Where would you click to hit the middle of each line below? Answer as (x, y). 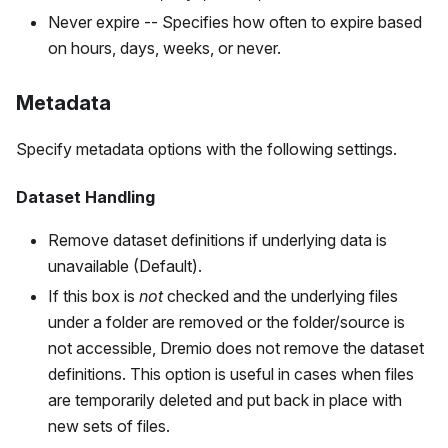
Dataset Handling (85, 197)
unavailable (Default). (125, 266)
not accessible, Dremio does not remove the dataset (236, 348)
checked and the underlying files (280, 296)
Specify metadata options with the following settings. (206, 149)
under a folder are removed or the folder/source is (226, 322)
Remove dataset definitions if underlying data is (217, 240)
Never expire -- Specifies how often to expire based (235, 22)
